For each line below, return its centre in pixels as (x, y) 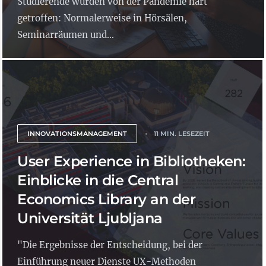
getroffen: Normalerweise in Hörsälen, (102, 18)
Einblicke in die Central (98, 180)
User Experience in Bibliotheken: (131, 161)
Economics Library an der (106, 199)
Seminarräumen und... (66, 35)
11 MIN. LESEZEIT (182, 134)
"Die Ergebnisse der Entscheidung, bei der (110, 245)
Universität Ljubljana (90, 218)
